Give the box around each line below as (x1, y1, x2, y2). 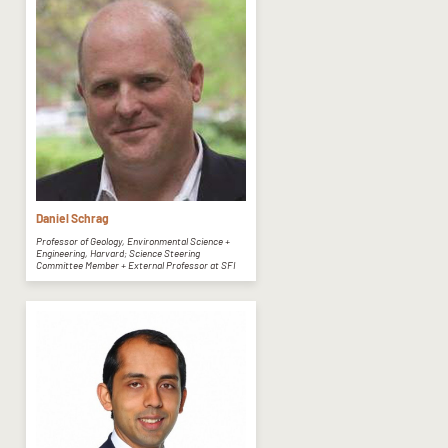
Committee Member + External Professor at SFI (36, 258, 236, 271)
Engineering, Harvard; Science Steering (36, 246, 200, 259)
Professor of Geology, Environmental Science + (36, 234, 230, 247)
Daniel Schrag (36, 210, 109, 225)
